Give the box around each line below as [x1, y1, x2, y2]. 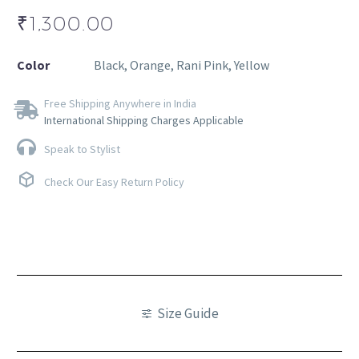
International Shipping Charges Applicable [44, 113, 244, 127]
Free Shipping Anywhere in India [44, 96, 196, 111]
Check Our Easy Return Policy [44, 175, 184, 189]
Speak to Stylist [44, 142, 120, 156]
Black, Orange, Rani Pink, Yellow [94, 57, 269, 73]
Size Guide [157, 304, 219, 322]
